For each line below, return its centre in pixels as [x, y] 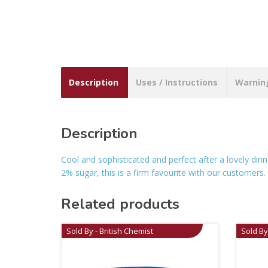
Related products [120, 204]
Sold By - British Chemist [110, 231]
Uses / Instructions [177, 83]
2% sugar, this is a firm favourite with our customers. [163, 173]
